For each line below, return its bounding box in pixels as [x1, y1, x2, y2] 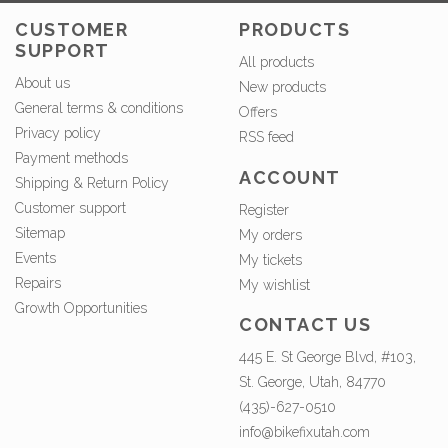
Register [239, 201, 289, 218]
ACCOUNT [239, 166, 341, 188]
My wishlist [239, 276, 310, 293]
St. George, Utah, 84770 [239, 374, 386, 391]
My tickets [239, 251, 302, 268]
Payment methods [15, 150, 128, 167]
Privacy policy [15, 125, 101, 142]
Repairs [15, 275, 61, 292]
